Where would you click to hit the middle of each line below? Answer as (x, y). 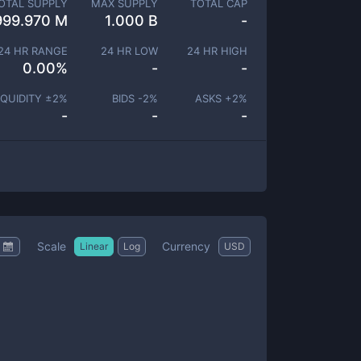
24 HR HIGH (217, 51)
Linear (94, 246)
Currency (186, 246)
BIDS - (127, 98)
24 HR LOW (129, 51)
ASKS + (214, 98)
